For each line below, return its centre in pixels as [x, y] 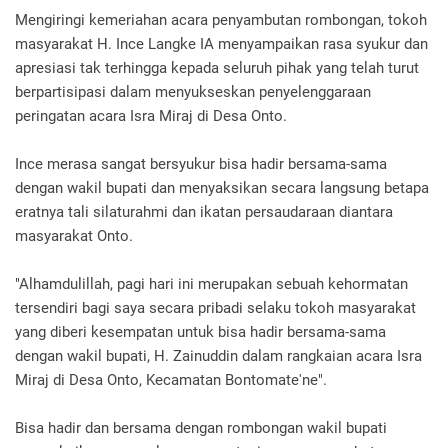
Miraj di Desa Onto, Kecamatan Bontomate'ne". [171, 380]
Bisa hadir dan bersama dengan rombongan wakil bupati [201, 428]
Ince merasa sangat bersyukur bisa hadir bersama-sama [201, 164]
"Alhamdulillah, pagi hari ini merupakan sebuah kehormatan [211, 284]
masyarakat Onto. [74, 236]
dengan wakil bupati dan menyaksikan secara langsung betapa [222, 188]
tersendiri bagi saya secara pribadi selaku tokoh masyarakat [215, 308]
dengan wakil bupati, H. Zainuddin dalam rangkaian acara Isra [218, 356]
